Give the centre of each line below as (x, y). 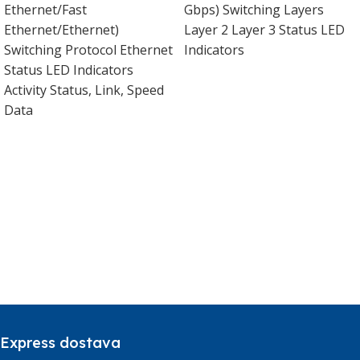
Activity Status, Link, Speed (84, 90)
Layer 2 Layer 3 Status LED (264, 30)
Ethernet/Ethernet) (61, 30)
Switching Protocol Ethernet (88, 50)
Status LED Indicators (69, 70)
